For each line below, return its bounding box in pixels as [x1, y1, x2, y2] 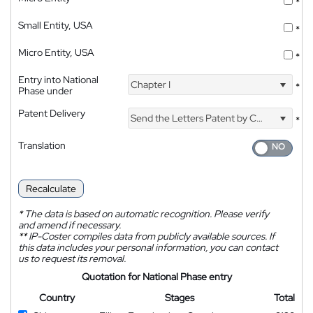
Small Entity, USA [18, 19, 93, 32]
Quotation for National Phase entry [81, 270, 232, 283]
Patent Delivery [18, 107, 85, 120]
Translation [18, 138, 66, 152]
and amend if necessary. [18, 218, 121, 231]
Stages [164, 291, 194, 304]
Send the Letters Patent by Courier [129, 112, 257, 125]
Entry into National [18, 73, 99, 87]
